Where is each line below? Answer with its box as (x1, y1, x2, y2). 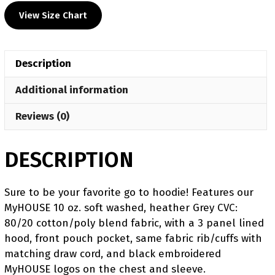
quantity (95, 88, 136, 101)
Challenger (95, 57, 150, 70)
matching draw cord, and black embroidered (4, 247, 221, 260)
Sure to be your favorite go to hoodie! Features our (4, 186, 254, 199)
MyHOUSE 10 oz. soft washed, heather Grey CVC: (4, 201, 238, 214)
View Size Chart (19, 9, 87, 21)
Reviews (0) (15, 110, 69, 123)
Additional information (15, 83, 128, 96)
